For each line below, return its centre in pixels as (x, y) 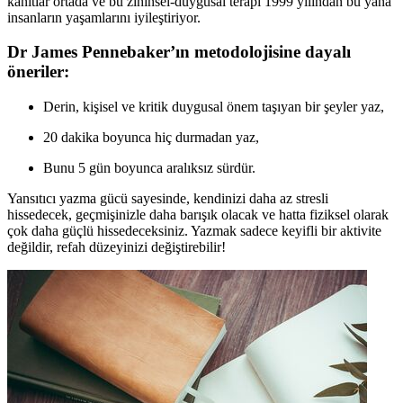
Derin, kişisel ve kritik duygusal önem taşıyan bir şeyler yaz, (214, 107)
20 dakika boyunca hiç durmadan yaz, (151, 138)
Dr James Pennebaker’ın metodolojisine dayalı (179, 52)
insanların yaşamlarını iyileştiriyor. (104, 17)
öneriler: (38, 72)
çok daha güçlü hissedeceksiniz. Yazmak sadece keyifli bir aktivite (194, 231)
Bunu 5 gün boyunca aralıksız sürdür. (149, 168)
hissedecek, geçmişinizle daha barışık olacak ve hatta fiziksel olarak (198, 215)
